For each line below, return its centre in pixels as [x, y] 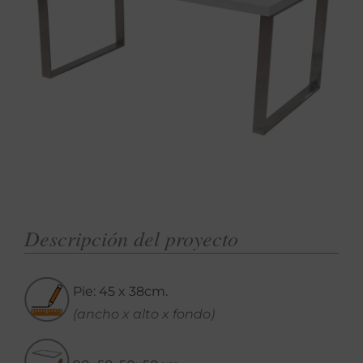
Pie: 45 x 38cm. [120, 292]
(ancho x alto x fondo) [144, 314]
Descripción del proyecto [131, 238]
